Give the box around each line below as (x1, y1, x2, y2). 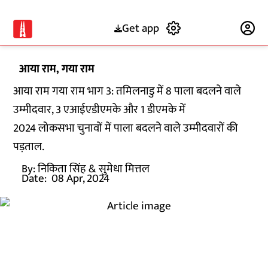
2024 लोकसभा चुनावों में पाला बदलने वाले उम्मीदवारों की (13, 119, 239, 138)
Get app (121, 19, 159, 38)
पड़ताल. (13, 138, 45, 156)
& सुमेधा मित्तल (89, 160, 150, 178)
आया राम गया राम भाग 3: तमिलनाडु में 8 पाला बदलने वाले (13, 82, 242, 100)
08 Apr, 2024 (51, 169, 110, 188)
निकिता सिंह (38, 160, 86, 178)
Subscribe (187, 19, 234, 38)
